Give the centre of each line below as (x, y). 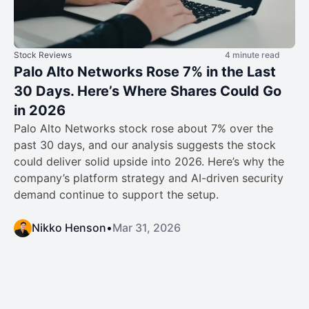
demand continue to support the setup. (116, 195)
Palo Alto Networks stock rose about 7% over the (143, 129)
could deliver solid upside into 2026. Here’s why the (149, 162)
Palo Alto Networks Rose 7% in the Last (145, 72)
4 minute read (252, 55)
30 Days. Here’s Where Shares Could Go (148, 91)
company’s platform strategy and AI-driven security (149, 178)
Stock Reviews (43, 55)
